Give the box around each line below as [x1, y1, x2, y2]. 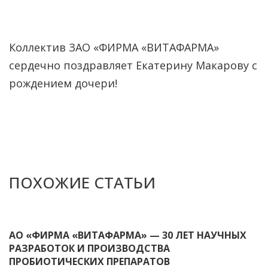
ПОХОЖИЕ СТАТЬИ [9, 172, 156, 193]
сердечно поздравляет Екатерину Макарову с [9, 58, 257, 72]
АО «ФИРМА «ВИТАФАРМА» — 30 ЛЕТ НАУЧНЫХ [9, 229, 246, 242]
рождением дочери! [9, 76, 117, 90]
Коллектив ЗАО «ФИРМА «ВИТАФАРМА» [9, 40, 219, 54]
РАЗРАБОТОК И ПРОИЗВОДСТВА [9, 242, 170, 255]
